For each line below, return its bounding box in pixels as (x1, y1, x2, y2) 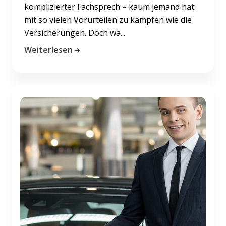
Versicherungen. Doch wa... (24, 27, 125, 38)
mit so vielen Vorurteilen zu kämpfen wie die (24, 14, 192, 25)
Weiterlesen (24, 44, 73, 55)
